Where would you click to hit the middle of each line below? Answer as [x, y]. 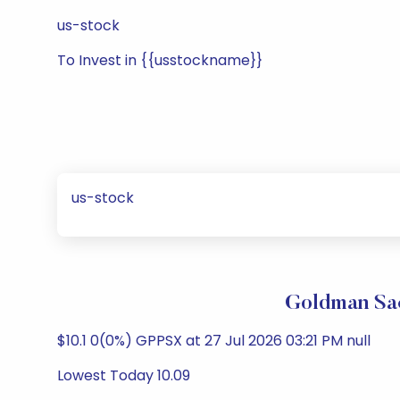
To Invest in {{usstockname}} [160, 60]
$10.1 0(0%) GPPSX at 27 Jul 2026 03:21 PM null [214, 341]
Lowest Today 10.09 [124, 375]
